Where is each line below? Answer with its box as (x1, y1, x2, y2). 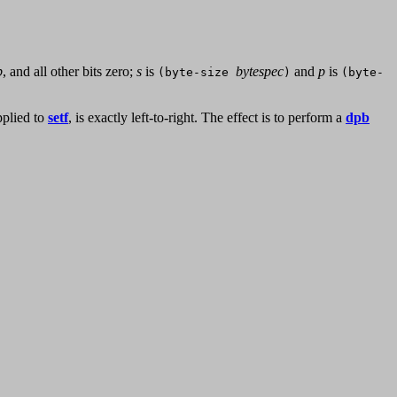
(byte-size (158, 66, 236, 80)
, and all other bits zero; (3, 64, 136, 80)
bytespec (236, 64, 284, 80)
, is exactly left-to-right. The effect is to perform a (68, 110, 346, 126)
